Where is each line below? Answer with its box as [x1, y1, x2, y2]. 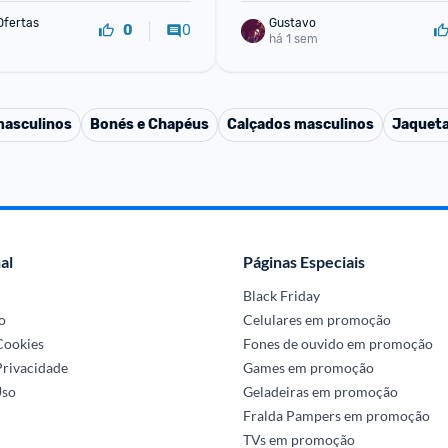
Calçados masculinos [227, 116, 374, 133]
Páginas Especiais [242, 252, 365, 271]
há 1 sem [269, 31, 318, 46]
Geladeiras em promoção [242, 383, 398, 400]
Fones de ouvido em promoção [242, 335, 433, 352]
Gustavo [269, 15, 316, 30]
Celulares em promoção [242, 311, 391, 328]
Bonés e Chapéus [90, 116, 209, 133]
